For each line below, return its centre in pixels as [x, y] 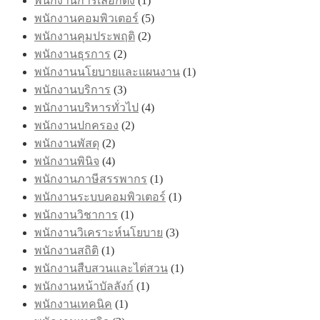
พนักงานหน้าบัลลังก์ [84, 286]
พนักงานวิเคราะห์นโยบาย [99, 232]
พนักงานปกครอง [76, 125]
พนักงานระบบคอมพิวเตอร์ [100, 196]
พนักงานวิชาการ [76, 214]
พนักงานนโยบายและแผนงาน [107, 71]
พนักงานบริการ [72, 89]
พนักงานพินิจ [67, 161]
